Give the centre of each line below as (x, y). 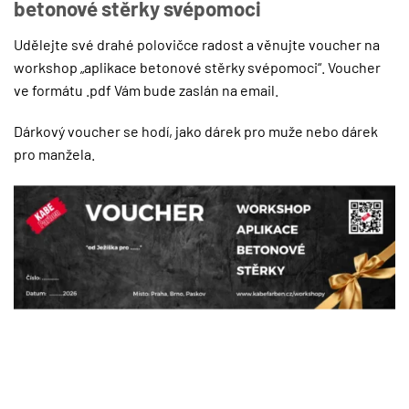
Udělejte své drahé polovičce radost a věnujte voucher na (197, 44)
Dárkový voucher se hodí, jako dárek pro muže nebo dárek (196, 131)
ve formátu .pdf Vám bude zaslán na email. (146, 89)
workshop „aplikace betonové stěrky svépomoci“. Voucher (197, 67)
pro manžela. (54, 154)
